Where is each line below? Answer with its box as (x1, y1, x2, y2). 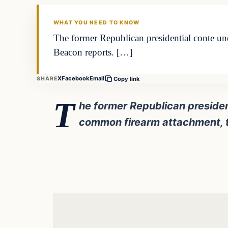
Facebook (62, 75, 90, 82)
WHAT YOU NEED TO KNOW (53, 19, 140, 26)
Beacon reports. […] (53, 47, 132, 58)
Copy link (113, 75, 140, 82)
